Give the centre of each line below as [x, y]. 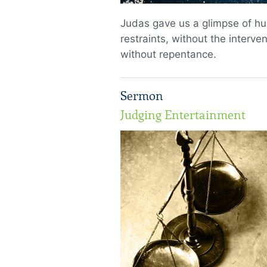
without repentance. [168, 54]
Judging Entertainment [183, 115]
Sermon [142, 96]
